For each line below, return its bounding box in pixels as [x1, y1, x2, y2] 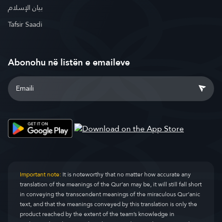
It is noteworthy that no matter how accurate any [61, 169, 191, 180]
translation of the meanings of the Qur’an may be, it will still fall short [20, 179, 202, 190]
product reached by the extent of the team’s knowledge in [20, 209, 174, 220]
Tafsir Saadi [8, 18, 42, 31]
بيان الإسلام [8, 1, 43, 14]
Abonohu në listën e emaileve [8, 54, 130, 70]
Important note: [20, 169, 61, 180]
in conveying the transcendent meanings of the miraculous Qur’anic [20, 189, 200, 200]
